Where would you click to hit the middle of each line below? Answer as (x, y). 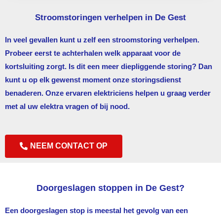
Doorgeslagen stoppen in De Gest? (110, 188)
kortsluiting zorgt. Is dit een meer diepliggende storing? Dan (109, 66)
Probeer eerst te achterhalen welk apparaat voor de (93, 53)
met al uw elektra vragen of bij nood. (67, 106)
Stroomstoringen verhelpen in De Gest (110, 17)
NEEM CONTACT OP (69, 146)
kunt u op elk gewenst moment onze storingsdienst (93, 79)
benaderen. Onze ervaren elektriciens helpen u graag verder (108, 93)
